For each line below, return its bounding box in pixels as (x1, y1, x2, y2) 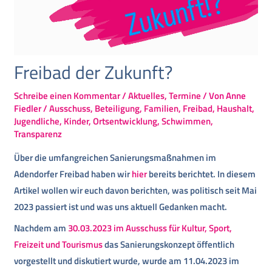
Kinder (64, 114, 89, 129)
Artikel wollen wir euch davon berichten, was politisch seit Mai (14, 183, 257, 198)
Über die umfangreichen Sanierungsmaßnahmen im (14, 151, 217, 165)
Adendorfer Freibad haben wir (14, 167, 132, 182)
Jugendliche (14, 114, 60, 129)
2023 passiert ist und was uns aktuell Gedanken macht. (14, 200, 228, 214)
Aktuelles (128, 89, 165, 103)
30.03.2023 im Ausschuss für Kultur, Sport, (68, 220, 233, 235)
